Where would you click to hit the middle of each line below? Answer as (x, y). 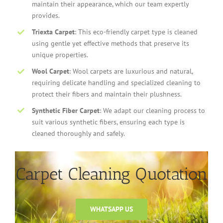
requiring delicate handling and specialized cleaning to (116, 82)
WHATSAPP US (111, 209)
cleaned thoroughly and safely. (78, 133)
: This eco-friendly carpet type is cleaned (136, 32)
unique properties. (60, 55)
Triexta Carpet (53, 32)
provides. (46, 16)
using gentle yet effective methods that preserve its (110, 43)
